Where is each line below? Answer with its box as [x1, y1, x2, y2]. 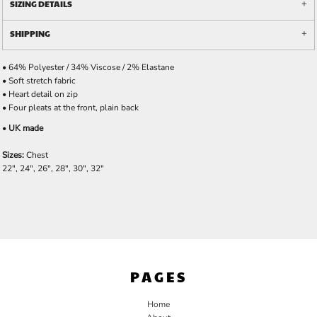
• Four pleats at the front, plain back [2, 102, 139, 113]
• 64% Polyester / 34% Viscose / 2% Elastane [2, 62, 174, 73]
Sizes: [2, 149, 24, 161]
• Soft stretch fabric [2, 75, 76, 86]
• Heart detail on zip [2, 88, 78, 100]
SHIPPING [10, 28, 50, 39]
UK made [8, 122, 43, 134]
